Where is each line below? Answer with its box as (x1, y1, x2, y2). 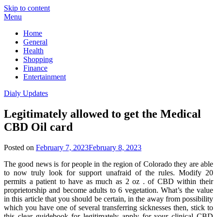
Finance (23, 64, 47, 72)
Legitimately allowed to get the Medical (4, 107, 201, 120)
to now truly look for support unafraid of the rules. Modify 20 (4, 168, 213, 177)
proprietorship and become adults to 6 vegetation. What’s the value (4, 186, 213, 194)
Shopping (23, 55, 53, 63)
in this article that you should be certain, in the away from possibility (4, 194, 213, 203)
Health (23, 46, 44, 55)
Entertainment (23, 73, 66, 81)
